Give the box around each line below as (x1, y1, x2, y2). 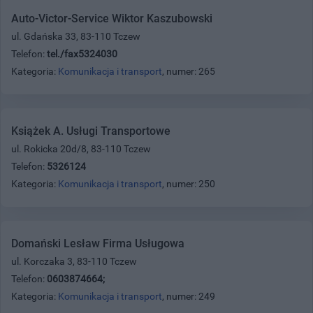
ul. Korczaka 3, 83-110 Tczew (11, 255, 137, 267)
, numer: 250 (162, 177, 215, 189)
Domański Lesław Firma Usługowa (11, 236, 184, 250)
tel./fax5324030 (47, 48, 117, 59)
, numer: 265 (162, 65, 215, 77)
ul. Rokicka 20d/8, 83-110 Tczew (11, 143, 151, 154)
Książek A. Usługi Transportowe (11, 124, 170, 138)
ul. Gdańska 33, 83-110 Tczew (11, 30, 140, 42)
